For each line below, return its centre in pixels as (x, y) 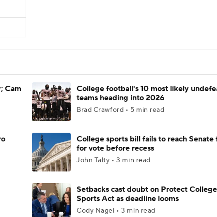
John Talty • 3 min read (114, 160)
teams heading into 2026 (121, 98)
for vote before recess (115, 148)
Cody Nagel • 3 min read (116, 211)
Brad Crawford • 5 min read (121, 110)
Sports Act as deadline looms (128, 199)
